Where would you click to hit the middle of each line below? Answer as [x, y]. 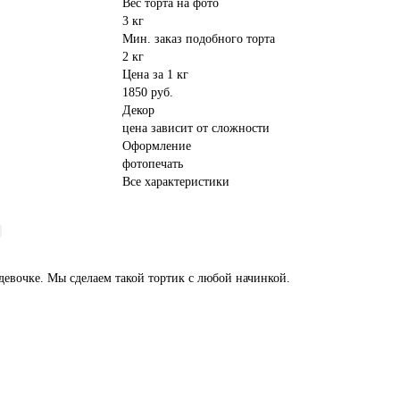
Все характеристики [176, 182]
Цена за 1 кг [156, 75]
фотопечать [153, 164]
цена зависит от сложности [196, 128]
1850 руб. [148, 92]
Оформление [157, 146]
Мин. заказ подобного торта [199, 39]
